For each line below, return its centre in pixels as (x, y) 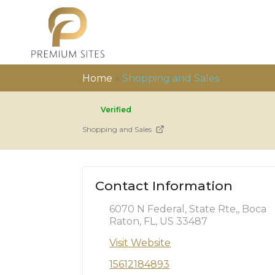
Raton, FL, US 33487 (159, 221)
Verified (116, 110)
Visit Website (140, 242)
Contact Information (164, 185)
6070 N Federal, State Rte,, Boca (188, 209)
